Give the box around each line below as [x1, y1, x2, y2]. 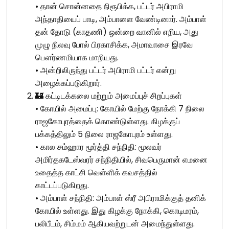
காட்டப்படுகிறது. [35, 179, 89, 192]
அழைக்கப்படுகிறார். [35, 77, 102, 89]
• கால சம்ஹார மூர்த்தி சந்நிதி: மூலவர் [35, 141, 162, 153]
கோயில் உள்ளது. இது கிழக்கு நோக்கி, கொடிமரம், [35, 205, 199, 217]
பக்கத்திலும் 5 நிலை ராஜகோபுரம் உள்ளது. [35, 128, 173, 141]
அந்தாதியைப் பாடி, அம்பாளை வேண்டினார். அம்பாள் [35, 13, 207, 26]
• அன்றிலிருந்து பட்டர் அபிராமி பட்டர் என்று [35, 64, 176, 77]
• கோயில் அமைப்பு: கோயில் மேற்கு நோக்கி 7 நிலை [35, 103, 204, 115]
